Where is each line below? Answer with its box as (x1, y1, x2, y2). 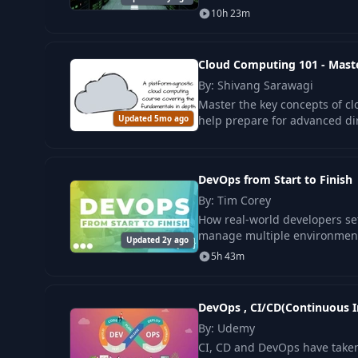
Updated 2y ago (126, 233, 189, 245)
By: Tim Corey (198, 192, 271, 208)
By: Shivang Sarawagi (198, 77, 313, 93)
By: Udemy (198, 320, 255, 336)
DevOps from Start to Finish (198, 171, 352, 187)
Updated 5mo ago (118, 112, 189, 124)
